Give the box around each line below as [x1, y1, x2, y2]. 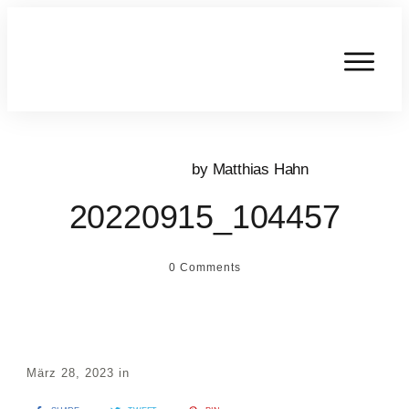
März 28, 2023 [26, 366, 119, 381]
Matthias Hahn [212, 160, 309, 178]
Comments [175, 261, 241, 275]
